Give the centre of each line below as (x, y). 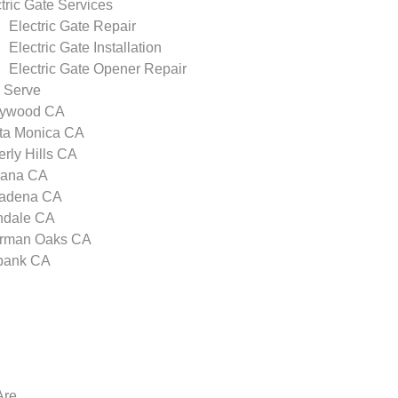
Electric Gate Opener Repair (98, 69)
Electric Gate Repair (72, 26)
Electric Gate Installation (85, 48)
